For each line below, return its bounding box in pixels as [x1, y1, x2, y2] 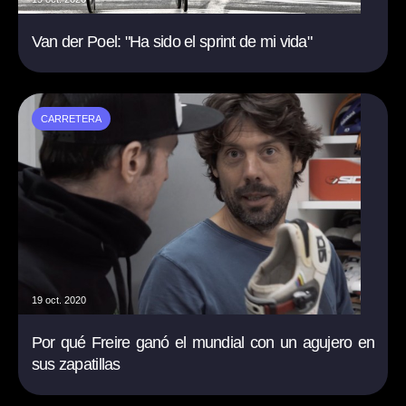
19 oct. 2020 [31, 294, 86, 305]
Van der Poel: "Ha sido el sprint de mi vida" [31, 32, 313, 51]
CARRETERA [40, 112, 101, 124]
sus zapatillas [31, 354, 121, 373]
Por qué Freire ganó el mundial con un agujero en [31, 333, 375, 352]
